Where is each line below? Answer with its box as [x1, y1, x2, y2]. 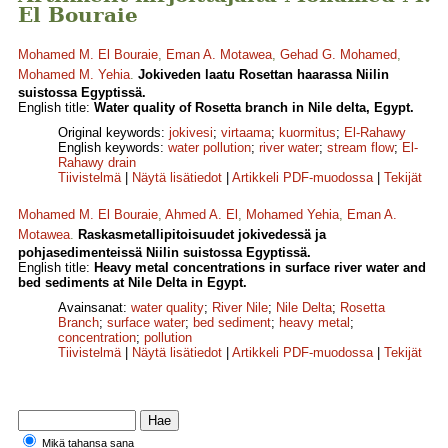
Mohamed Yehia [246, 207, 339, 223]
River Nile [212, 300, 268, 316]
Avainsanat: [58, 300, 131, 316]
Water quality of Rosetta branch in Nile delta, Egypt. [94, 100, 414, 116]
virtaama [221, 125, 271, 141]
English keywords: [58, 140, 168, 156]
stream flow [327, 140, 394, 156]
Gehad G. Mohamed [280, 47, 397, 63]
